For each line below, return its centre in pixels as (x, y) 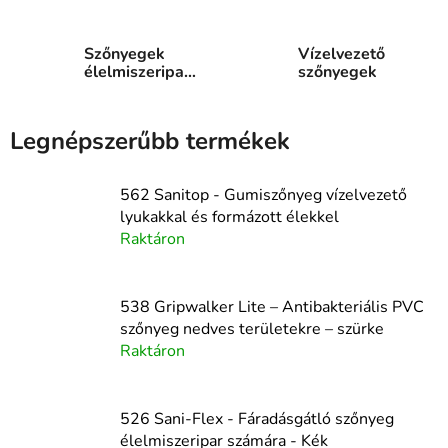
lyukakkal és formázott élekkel (229, 216)
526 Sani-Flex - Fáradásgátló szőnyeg (257, 418)
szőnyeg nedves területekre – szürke (252, 328)
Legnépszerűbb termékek (150, 140)
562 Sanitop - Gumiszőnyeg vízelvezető (263, 194)
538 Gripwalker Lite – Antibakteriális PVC (272, 306)
